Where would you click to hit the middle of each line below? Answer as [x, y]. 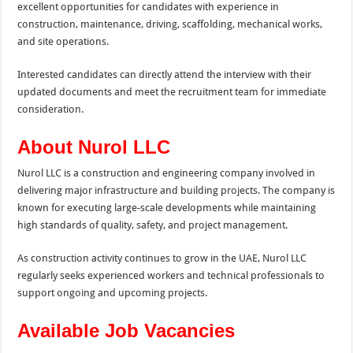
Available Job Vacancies [126, 330]
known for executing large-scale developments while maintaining [167, 207]
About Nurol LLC [94, 147]
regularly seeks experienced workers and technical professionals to [171, 275]
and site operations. [63, 41]
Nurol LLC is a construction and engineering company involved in [167, 173]
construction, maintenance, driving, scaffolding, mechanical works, [170, 24]
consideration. [51, 109]
